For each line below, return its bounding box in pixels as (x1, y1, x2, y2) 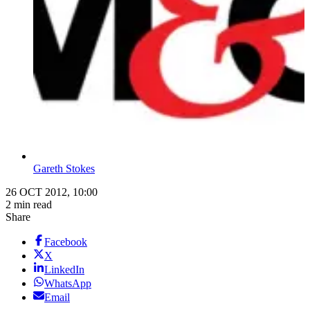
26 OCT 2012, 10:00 (6, 186, 98, 199)
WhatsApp (44, 277, 91, 290)
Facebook (44, 236, 87, 248)
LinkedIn (44, 264, 84, 276)
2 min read (6, 199, 52, 211)
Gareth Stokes (33, 163, 95, 175)
